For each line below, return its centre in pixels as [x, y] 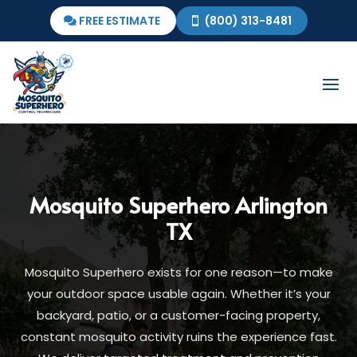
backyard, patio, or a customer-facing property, [178, 315]
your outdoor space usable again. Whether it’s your [178, 294]
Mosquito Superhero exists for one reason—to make [178, 272]
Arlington [281, 204]
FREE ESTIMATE [119, 21]
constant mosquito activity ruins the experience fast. [178, 337]
